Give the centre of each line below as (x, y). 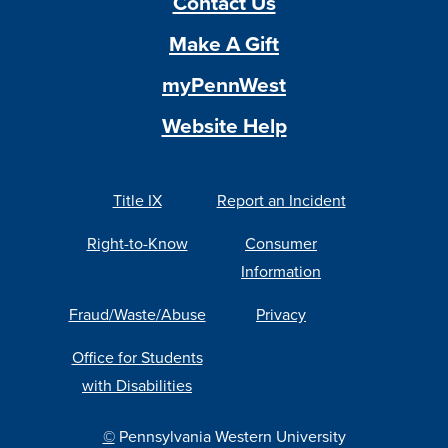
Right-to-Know (137, 243)
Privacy (281, 314)
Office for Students (137, 357)
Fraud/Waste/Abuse (137, 314)
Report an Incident (281, 200)
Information (281, 271)
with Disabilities (137, 385)
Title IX (137, 200)
